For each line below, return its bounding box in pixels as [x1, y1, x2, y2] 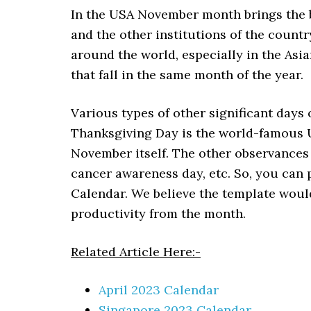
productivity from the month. [71, 205, 246, 221]
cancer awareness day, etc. [71, 165, 234, 181]
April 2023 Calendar [99, 282, 219, 298]
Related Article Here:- [71, 244, 201, 260]
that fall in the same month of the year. [71, 67, 307, 83]
